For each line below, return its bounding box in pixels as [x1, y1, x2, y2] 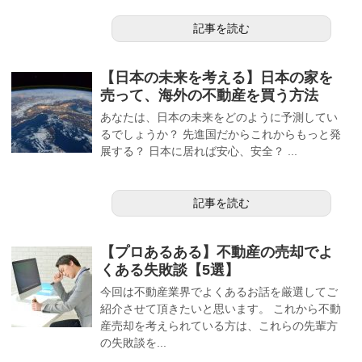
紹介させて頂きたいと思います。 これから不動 [100, 301, 341, 315]
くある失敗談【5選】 [100, 261, 239, 278]
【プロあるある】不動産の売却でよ [100, 243, 333, 260]
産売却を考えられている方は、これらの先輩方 [100, 318, 338, 332]
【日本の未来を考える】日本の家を [100, 69, 333, 86]
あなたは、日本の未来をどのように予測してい [100, 110, 338, 124]
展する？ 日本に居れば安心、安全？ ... [100, 144, 297, 158]
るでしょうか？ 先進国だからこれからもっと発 [100, 127, 341, 141]
